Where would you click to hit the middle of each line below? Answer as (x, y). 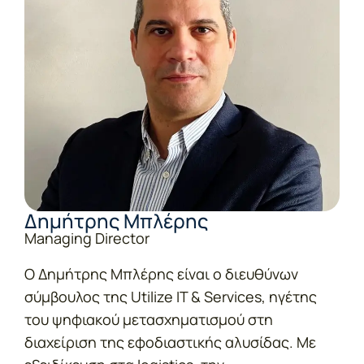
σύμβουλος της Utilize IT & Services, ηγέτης (171, 296)
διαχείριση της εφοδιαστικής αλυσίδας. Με (170, 342)
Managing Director (87, 238)
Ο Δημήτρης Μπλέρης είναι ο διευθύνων (161, 273)
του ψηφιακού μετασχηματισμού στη (149, 319)
